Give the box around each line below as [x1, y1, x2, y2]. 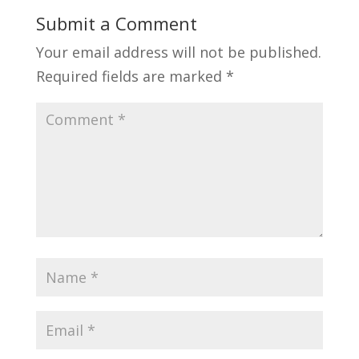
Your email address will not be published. [35, 42, 321, 62]
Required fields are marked [35, 66, 226, 86]
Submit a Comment [35, 10, 197, 35]
